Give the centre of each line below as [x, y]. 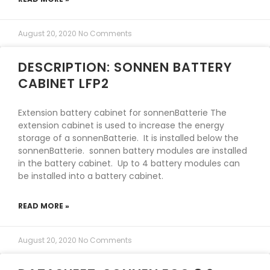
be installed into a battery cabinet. [91, 176]
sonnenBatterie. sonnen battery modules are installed [133, 151]
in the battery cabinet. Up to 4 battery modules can [129, 163]
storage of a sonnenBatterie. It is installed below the [128, 138]
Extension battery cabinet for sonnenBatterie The [122, 113]
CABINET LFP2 [64, 83]
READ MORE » [44, 206]
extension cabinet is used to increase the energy [121, 125]
